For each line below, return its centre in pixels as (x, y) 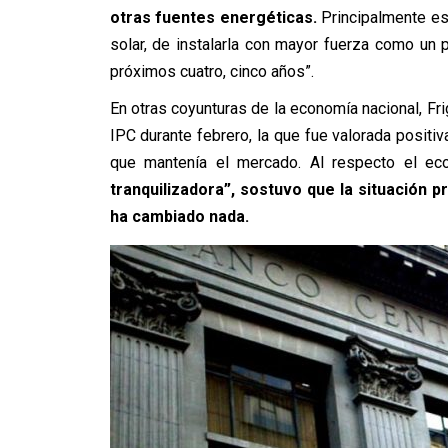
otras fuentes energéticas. (213, 17)
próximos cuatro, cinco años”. (211, 71)
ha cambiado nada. (181, 216)
